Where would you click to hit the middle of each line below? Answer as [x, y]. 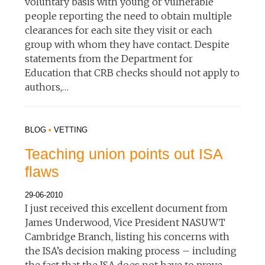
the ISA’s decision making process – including [131, 251]
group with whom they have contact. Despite [127, 44]
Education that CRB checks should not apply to [132, 72]
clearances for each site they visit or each [119, 30]
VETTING [71, 130]
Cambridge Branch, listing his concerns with [127, 236]
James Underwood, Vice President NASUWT [125, 222]
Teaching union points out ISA [124, 153]
